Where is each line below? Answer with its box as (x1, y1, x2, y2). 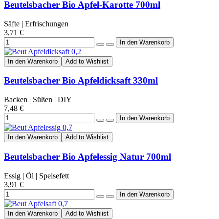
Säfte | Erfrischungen (4, 19, 68, 28)
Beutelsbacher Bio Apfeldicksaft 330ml (4, 75, 158, 86)
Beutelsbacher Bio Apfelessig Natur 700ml (4, 151, 171, 162)
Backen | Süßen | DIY (4, 95, 72, 104)
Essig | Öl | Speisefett (4, 171, 69, 180)
